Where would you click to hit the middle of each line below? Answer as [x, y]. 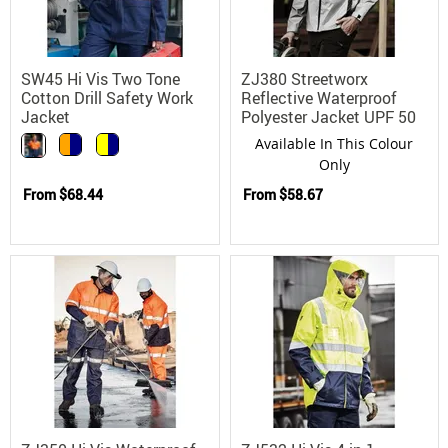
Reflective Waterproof [318, 97]
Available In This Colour [334, 143]
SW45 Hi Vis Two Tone [100, 78]
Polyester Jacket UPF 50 [328, 116]
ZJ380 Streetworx [304, 78]
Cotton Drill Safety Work [107, 97]
